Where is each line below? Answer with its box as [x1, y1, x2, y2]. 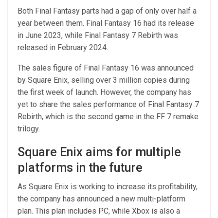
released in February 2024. [18, 42, 110, 52]
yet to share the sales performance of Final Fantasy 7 [18, 99, 199, 109]
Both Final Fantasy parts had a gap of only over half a [18, 6, 197, 16]
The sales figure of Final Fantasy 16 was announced [18, 63, 194, 73]
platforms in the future [18, 160, 143, 175]
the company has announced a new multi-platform [18, 194, 185, 203]
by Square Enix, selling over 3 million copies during [18, 75, 190, 85]
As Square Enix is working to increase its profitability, [18, 182, 198, 191]
